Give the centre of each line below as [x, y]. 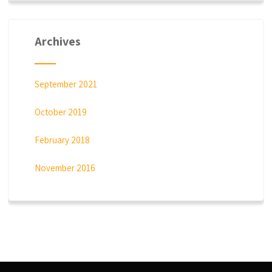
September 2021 [66, 84]
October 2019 [60, 112]
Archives [57, 41]
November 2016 [65, 168]
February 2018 [62, 140]
